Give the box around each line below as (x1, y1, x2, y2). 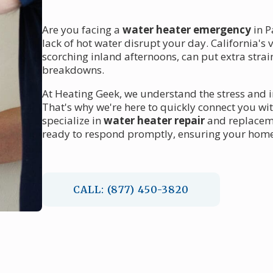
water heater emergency (122, 22, 251, 37)
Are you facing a (41, 22, 122, 37)
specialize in (41, 113, 104, 127)
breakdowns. (41, 62, 104, 77)
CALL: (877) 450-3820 (73, 183, 189, 196)
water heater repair (103, 113, 205, 127)
